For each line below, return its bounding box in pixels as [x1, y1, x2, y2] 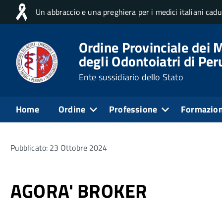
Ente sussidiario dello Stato [78, 70, 183, 84]
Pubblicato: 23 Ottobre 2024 [10, 141, 108, 154]
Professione [109, 102, 158, 116]
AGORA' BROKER [10, 176, 148, 205]
